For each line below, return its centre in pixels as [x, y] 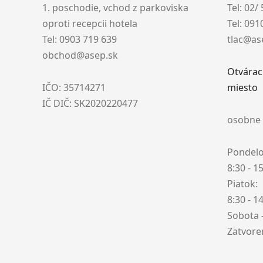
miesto [242, 87]
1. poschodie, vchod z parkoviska [115, 8]
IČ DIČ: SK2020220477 [90, 103]
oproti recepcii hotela [90, 23]
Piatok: [242, 184]
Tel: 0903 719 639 [80, 39]
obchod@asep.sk [80, 55]
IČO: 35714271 [74, 87]
